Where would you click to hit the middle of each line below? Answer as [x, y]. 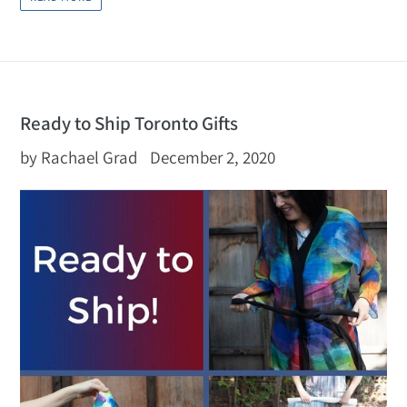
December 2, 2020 [213, 157]
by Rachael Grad [79, 157]
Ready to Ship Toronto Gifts [129, 123]
